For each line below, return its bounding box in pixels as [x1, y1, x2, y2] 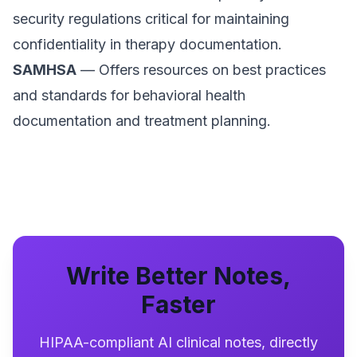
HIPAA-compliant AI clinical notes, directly [39, 334, 318, 351]
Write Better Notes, [66, 261, 291, 290]
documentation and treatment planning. [13, 112, 271, 129]
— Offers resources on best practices [76, 61, 326, 78]
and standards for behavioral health [13, 87, 245, 104]
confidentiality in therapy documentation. [13, 36, 282, 53]
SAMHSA [13, 61, 76, 78]
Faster [141, 290, 216, 319]
